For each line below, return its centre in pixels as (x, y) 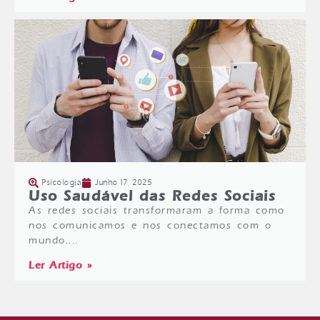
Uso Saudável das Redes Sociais (152, 196)
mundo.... (54, 240)
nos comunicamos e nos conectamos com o (150, 225)
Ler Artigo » (60, 265)
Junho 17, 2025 (124, 182)
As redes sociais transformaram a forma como (157, 210)
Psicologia (62, 182)
